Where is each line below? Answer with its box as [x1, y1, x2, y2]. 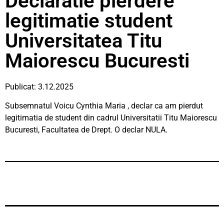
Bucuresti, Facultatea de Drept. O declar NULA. [5, 125, 167, 135]
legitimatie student [5, 9, 172, 32]
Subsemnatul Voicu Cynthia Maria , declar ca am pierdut [5, 101, 203, 111]
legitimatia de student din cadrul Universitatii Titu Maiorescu [5, 113, 217, 123]
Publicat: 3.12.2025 [5, 82, 73, 91]
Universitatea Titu [5, 29, 162, 52]
